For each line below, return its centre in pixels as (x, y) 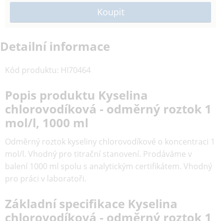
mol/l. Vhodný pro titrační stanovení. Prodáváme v (98, 154)
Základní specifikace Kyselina (91, 203)
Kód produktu (31, 70)
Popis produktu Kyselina (76, 95)
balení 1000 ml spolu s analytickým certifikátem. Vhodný (109, 166)
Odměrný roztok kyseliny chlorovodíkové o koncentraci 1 (110, 142)
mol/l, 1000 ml (47, 123)
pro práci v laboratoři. (46, 179)
